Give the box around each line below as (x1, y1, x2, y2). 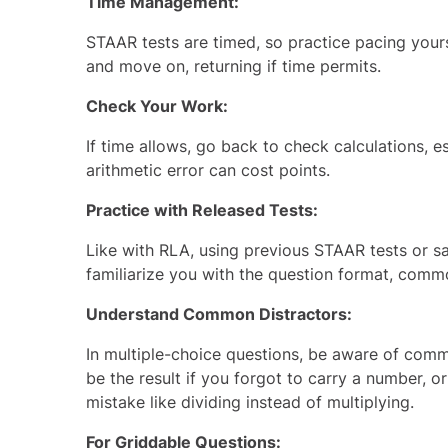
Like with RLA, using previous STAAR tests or (86, 240, 428, 260)
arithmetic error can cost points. (86, 160, 330, 180)
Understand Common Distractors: (86, 304, 352, 324)
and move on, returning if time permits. (86, 56, 381, 76)
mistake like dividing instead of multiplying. (86, 392, 414, 412)
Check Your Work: (86, 96, 228, 116)
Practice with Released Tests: (86, 200, 318, 220)
